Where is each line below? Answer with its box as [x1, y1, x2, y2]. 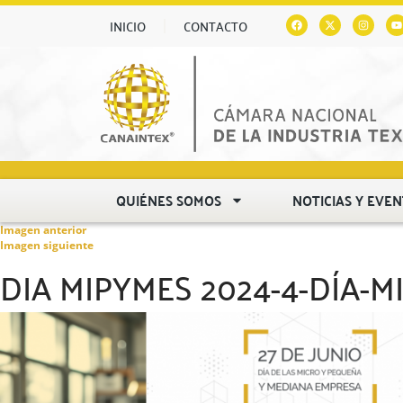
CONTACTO [184, 14, 247, 38]
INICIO [110, 14, 146, 38]
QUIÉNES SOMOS [116, 186, 222, 213]
